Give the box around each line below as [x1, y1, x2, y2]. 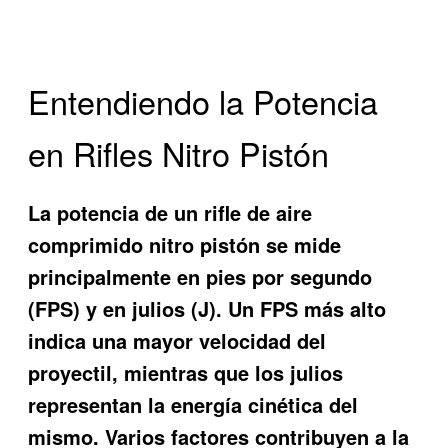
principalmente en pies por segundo [28, 261, 373, 291]
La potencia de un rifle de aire [28, 197, 313, 227]
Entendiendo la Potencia [28, 78, 379, 125]
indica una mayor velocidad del [28, 325, 327, 355]
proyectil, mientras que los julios [28, 357, 344, 387]
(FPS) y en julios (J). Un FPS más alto [28, 293, 387, 323]
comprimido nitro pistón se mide [28, 229, 342, 259]
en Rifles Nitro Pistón [28, 130, 330, 177]
